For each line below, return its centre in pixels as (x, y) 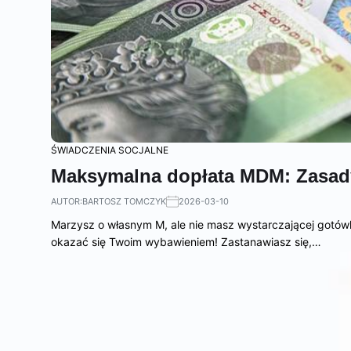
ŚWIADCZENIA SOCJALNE (110, 150)
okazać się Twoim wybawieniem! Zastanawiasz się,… (186, 241)
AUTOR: (67, 201)
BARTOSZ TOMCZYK (124, 201)
